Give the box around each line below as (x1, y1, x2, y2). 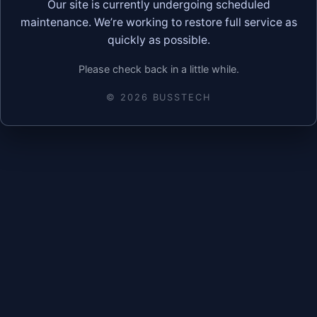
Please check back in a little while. (78, 62, 239, 75)
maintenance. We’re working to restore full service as (20, 15, 297, 29)
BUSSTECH (148, 91, 211, 103)
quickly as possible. (107, 33, 210, 47)
